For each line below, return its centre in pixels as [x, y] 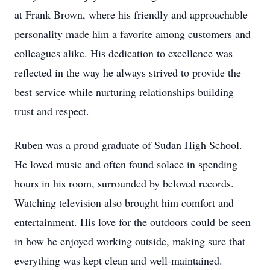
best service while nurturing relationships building [124, 92]
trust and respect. [52, 111]
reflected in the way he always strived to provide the [128, 72]
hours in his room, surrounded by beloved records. [124, 183]
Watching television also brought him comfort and [124, 202]
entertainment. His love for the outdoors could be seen [133, 222]
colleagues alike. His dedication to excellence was [124, 53]
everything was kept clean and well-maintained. [118, 260]
